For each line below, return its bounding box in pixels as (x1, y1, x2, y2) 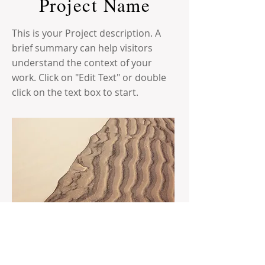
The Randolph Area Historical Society (12, 245, 177, 260)
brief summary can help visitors (12, 41, 153, 54)
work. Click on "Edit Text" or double (12, 71, 166, 84)
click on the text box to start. (12, 86, 138, 99)
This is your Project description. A (12, 27, 161, 40)
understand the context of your (12, 56, 152, 69)
